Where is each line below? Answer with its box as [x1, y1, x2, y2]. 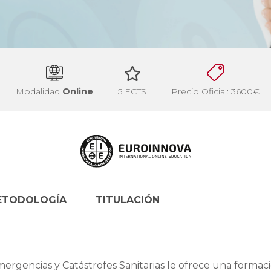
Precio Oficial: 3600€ [171, 86, 260, 97]
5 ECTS [118, 86, 146, 97]
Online [62, 86, 93, 97]
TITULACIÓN [96, 194, 160, 206]
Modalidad [16, 86, 62, 97]
